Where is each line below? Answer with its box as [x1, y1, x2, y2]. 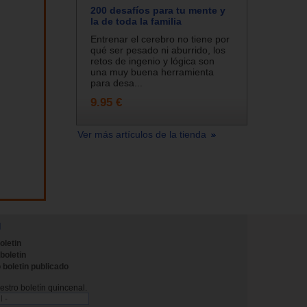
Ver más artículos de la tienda [77, 128, 209, 140]
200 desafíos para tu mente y [90, 4, 225, 16]
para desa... [90, 77, 143, 88]
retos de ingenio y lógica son [90, 55, 214, 66]
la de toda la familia [90, 15, 182, 27]
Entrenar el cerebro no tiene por [90, 33, 230, 45]
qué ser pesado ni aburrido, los [90, 44, 225, 56]
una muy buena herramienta [90, 66, 214, 77]
